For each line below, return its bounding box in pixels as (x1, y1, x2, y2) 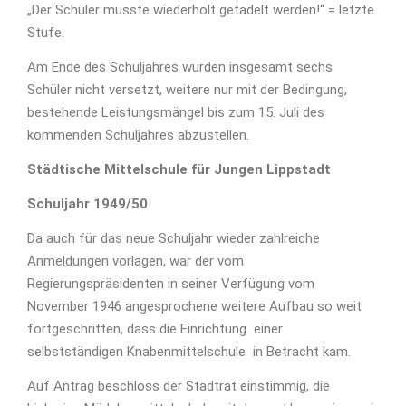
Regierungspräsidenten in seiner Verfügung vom (27, 275, 314, 292)
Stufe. (27, 24, 64, 41)
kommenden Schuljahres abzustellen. (27, 127, 249, 143)
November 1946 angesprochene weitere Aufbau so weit (27, 298, 362, 314)
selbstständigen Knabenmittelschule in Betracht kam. (27, 343, 351, 360)
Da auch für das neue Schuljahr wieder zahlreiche (27, 230, 320, 246)
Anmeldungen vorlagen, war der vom (27, 253, 244, 269)
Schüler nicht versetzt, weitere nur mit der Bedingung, (27, 82, 347, 98)
